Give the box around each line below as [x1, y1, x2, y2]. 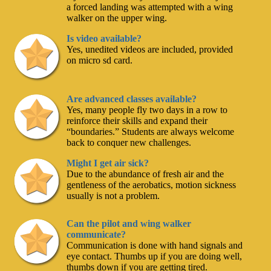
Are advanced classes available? [67, 94, 197, 105]
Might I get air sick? [67, 158, 149, 169]
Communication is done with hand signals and [67, 240, 243, 251]
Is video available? [67, 33, 142, 44]
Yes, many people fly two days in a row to [67, 105, 228, 116]
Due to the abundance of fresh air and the [67, 169, 224, 180]
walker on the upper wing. [67, 13, 168, 24]
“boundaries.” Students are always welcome [67, 126, 235, 137]
